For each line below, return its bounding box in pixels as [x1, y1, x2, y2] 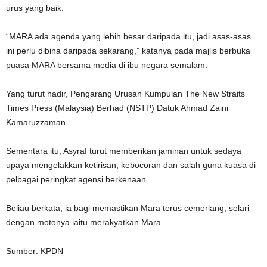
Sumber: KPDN [6, 246, 63, 256]
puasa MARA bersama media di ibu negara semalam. [6, 60, 207, 70]
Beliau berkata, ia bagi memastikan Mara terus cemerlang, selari [6, 203, 249, 213]
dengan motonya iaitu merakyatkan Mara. [6, 218, 163, 228]
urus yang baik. [6, 3, 64, 13]
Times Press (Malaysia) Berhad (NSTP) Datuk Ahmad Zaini [6, 103, 228, 113]
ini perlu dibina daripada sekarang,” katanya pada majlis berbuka [6, 46, 250, 56]
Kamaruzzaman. [6, 117, 68, 128]
